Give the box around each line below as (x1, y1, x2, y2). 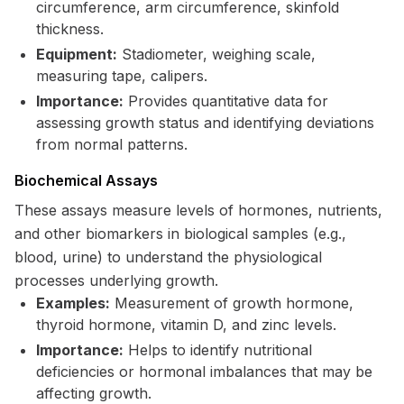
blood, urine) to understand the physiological (14, 248, 322, 266)
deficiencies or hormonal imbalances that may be (36, 363, 372, 381)
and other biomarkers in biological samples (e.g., (14, 225, 346, 243)
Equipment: (36, 45, 117, 63)
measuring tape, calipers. (36, 67, 207, 85)
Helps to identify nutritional (124, 341, 312, 359)
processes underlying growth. (14, 271, 218, 289)
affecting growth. (36, 384, 151, 402)
